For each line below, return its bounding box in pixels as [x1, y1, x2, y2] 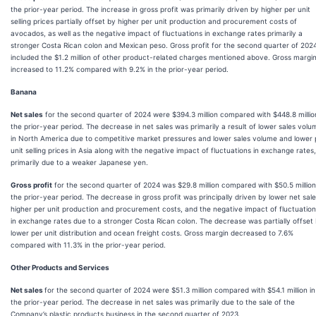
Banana [11, 87, 37, 96]
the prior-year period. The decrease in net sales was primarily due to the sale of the [11, 298, 295, 306]
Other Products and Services [11, 263, 109, 272]
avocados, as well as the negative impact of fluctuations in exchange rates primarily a [11, 29, 303, 37]
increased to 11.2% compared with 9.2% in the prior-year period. [11, 65, 229, 73]
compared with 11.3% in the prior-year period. [11, 241, 166, 249]
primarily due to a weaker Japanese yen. [11, 158, 148, 166]
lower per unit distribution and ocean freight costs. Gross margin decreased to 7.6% [11, 229, 293, 237]
